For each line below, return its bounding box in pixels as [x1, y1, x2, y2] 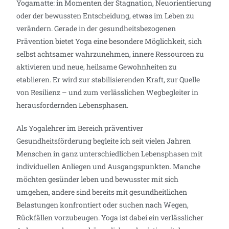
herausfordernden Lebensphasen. [16, 100, 129, 110]
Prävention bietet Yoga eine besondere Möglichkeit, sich [16, 36, 202, 46]
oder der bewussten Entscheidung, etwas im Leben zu [16, 10, 195, 20]
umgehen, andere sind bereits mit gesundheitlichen [16, 187, 188, 197]
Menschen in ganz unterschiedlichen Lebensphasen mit [16, 148, 203, 158]
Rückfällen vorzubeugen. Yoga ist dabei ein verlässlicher [16, 212, 204, 222]
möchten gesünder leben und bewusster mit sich [16, 174, 179, 184]
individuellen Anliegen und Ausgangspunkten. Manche [16, 161, 201, 171]
